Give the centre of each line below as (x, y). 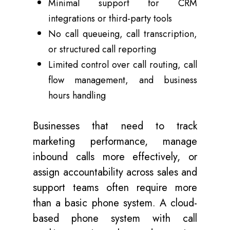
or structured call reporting (102, 49)
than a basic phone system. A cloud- (115, 203)
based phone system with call (115, 218)
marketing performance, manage (115, 141)
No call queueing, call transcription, (123, 34)
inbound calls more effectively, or (115, 157)
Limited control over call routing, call (123, 65)
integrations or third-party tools (110, 18)
